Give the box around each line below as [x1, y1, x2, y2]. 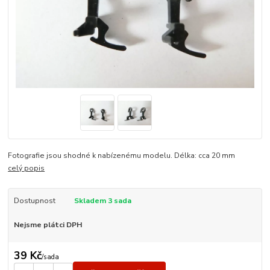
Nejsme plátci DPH [13, 220, 82, 230]
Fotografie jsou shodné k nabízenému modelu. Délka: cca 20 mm [8, 151, 257, 161]
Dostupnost [13, 196, 55, 206]
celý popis [8, 163, 45, 174]
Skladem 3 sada [74, 196, 131, 206]
